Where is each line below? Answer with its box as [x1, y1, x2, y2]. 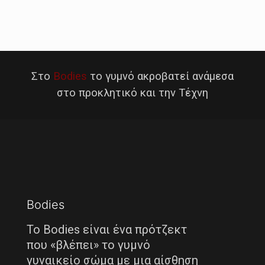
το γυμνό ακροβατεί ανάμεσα [87, 70, 234, 83]
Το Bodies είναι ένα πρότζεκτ [27, 222, 187, 237]
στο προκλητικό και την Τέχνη [57, 86, 208, 100]
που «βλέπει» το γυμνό [27, 238, 150, 253]
